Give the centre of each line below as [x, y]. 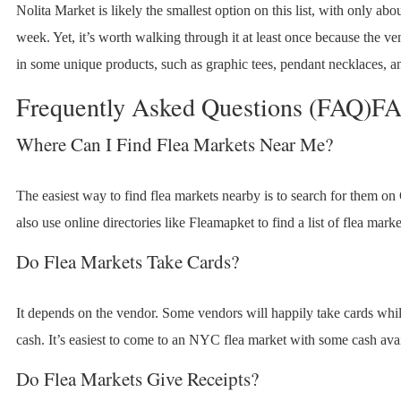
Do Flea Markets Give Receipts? [137, 379]
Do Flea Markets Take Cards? [127, 262]
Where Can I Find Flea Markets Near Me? [174, 145]
